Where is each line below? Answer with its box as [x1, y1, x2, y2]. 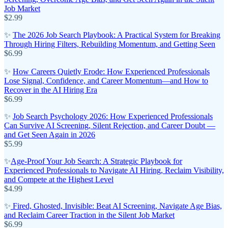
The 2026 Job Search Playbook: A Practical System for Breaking [13, 30, 220, 39]
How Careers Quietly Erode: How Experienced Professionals [13, 67, 210, 76]
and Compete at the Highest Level [4, 175, 113, 184]
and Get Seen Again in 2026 [4, 130, 95, 139]
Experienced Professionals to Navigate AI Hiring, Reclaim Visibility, [4, 165, 224, 175]
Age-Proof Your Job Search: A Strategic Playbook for [11, 156, 182, 165]
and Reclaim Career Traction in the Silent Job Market [4, 210, 175, 219]
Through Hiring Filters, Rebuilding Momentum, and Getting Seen [4, 39, 215, 48]
